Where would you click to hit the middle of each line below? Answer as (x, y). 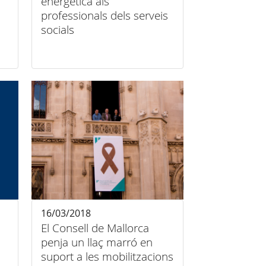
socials (58, 30)
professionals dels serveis (105, 15)
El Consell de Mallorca (95, 228)
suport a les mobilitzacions (107, 256)
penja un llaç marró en (97, 242)
